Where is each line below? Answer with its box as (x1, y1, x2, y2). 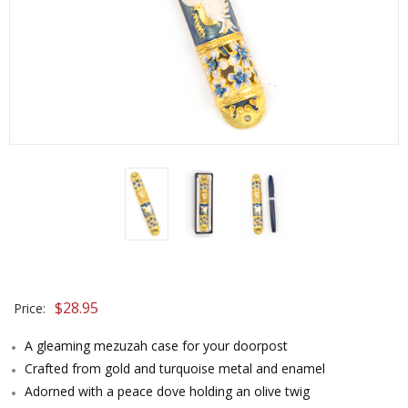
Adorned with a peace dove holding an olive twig (25, 382, 310, 400)
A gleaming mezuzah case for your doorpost (25, 337, 288, 354)
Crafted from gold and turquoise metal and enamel (25, 360, 325, 377)
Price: (14, 300, 46, 317)
